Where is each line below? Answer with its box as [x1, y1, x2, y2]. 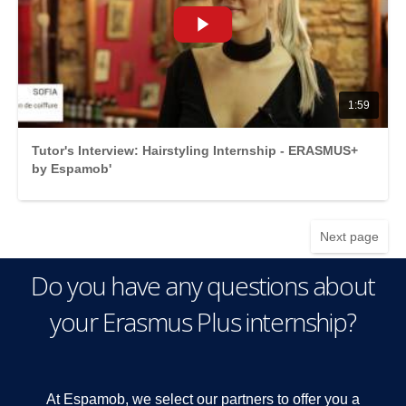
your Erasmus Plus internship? [50, 304, 356, 339]
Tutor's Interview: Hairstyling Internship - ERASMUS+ [32, 143, 358, 159]
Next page [320, 229, 379, 245]
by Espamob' [32, 161, 111, 177]
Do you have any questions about [31, 267, 375, 303]
